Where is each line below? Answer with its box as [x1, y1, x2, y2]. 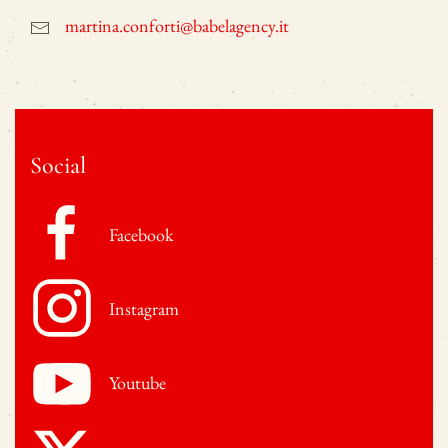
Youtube [109, 370, 166, 394]
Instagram [109, 296, 179, 320]
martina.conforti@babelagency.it [65, 14, 289, 37]
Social [30, 151, 86, 180]
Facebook [109, 222, 173, 246]
